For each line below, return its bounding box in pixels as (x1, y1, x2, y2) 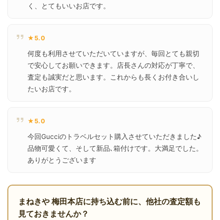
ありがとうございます (27, 156, 96, 164)
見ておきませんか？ (18, 208, 89, 219)
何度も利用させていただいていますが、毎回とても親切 (27, 49, 199, 57)
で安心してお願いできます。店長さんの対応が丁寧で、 (27, 61, 199, 69)
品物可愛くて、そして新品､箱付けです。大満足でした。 (27, 144, 203, 152)
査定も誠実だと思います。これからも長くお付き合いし (27, 73, 199, 81)
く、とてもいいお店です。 (27, 1, 110, 10)
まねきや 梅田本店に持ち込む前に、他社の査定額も (18, 196, 201, 206)
